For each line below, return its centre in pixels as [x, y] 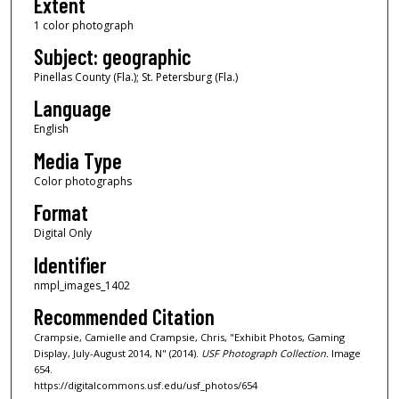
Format [61, 213]
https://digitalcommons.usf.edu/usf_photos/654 [145, 385]
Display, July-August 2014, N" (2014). [117, 353]
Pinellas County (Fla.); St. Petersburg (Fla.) [135, 77]
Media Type [77, 160]
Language [72, 109]
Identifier [69, 265]
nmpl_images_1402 [81, 285]
